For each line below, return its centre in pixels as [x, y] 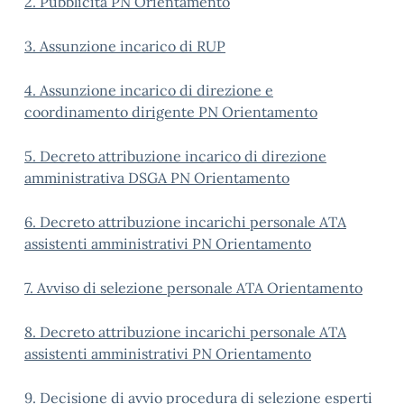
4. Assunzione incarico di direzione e [149, 90]
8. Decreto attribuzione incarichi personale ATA [185, 332]
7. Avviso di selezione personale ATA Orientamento [193, 288]
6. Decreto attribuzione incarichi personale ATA [185, 222]
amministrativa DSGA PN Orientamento [157, 178]
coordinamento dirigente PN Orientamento [171, 112]
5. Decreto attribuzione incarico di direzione [175, 156]
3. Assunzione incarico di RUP [125, 46]
